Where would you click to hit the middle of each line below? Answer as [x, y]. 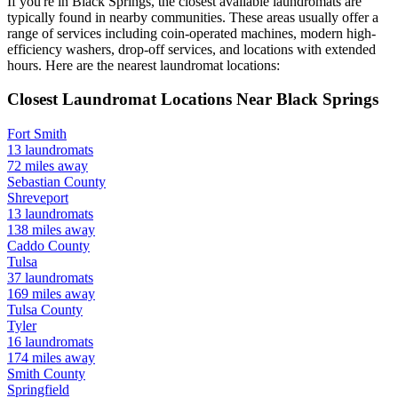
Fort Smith [37, 134]
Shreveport [38, 198]
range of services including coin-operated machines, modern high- [191, 33]
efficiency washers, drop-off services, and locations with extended [191, 49]
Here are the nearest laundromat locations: [161, 65]
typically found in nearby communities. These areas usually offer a [193, 17]
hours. [24, 65]
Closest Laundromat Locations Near [142, 99]
